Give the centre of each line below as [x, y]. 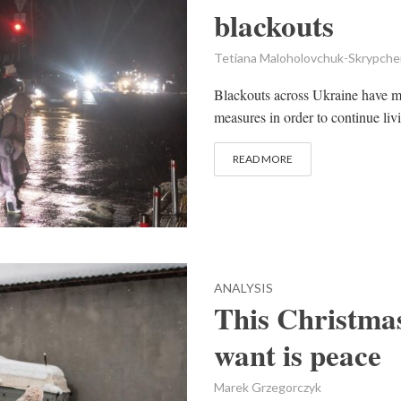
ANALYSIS [243, 287]
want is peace [298, 354]
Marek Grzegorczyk [268, 387]
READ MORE [263, 159]
